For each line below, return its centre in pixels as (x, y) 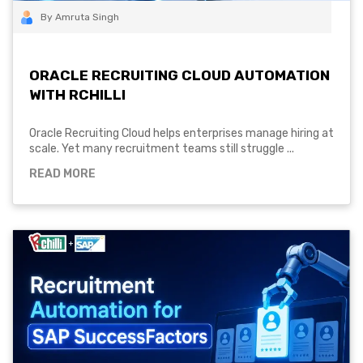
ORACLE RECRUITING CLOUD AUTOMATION (179, 75)
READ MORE (62, 174)
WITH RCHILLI (77, 94)
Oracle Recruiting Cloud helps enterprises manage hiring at (181, 134)
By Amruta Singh (80, 17)
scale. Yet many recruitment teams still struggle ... (162, 149)
